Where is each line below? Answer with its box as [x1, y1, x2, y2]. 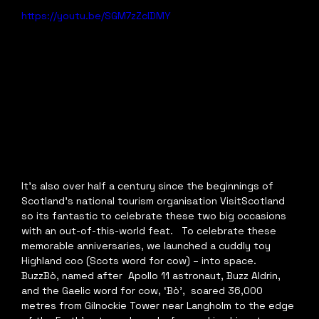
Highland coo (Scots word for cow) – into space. [21, 254, 259, 268]
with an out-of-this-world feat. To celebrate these [21, 224, 279, 238]
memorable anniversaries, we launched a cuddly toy [21, 239, 276, 253]
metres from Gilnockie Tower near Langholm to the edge [21, 299, 297, 313]
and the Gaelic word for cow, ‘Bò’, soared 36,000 [21, 284, 266, 298]
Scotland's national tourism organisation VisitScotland [21, 194, 288, 208]
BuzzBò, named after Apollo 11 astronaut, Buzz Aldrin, [21, 269, 283, 283]
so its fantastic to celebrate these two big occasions [21, 209, 289, 223]
